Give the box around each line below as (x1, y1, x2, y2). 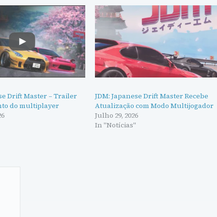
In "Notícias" (95, 120, 137, 130)
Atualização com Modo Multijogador (95, 101, 214, 111)
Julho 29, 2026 (95, 110, 139, 121)
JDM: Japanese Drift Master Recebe (95, 91, 209, 101)
